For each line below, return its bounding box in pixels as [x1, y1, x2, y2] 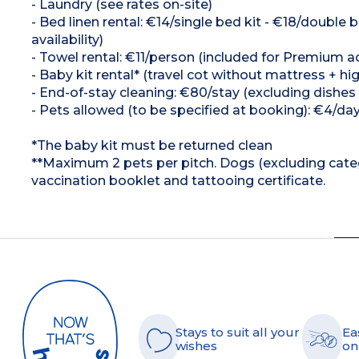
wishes [175, 338, 217, 354]
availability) [30, 31, 103, 47]
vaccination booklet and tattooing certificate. [30, 172, 325, 188]
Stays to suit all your [175, 325, 300, 341]
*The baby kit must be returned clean [30, 137, 272, 153]
